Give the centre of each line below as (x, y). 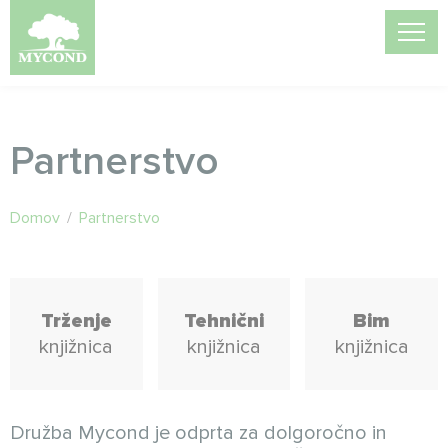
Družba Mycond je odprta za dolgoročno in (198, 433)
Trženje (76, 321)
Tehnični (223, 321)
